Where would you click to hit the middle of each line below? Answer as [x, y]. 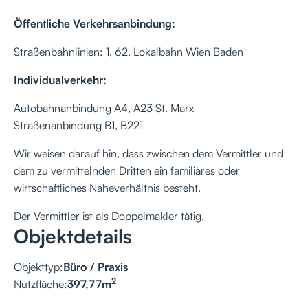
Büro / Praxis [96, 266]
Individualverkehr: [60, 79]
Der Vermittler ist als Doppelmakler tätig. [109, 216]
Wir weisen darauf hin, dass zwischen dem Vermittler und [148, 153]
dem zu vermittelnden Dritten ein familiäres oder [127, 170]
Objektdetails [73, 236]
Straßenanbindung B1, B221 [78, 125]
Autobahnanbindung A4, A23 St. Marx [104, 108]
